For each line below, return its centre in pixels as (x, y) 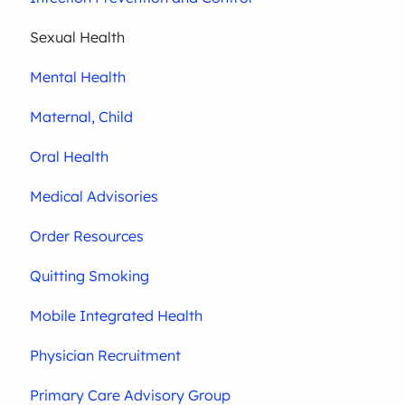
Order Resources (87, 236)
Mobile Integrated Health (117, 316)
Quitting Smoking (90, 276)
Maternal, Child (82, 117)
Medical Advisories (94, 197)
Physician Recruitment (106, 356)
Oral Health (70, 157)
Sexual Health (78, 38)
